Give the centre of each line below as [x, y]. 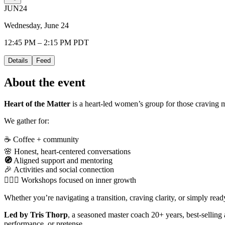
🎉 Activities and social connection [59, 169]
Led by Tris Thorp [36, 214]
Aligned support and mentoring [62, 160]
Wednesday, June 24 [36, 25]
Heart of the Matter [37, 103]
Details [18, 60]
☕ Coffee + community [41, 139]
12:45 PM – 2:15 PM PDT [46, 42]
